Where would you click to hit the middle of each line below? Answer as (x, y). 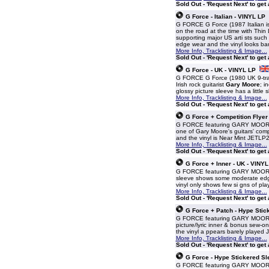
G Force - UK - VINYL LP (220, 70)
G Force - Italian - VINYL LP (225, 17)
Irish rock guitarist (201, 84)
